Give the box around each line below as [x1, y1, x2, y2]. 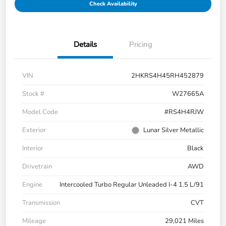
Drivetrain [22, 162, 52, 172]
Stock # [22, 89, 44, 99]
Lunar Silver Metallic [143, 126, 204, 135]
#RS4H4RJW [164, 107, 204, 117]
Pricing [129, 39, 152, 50]
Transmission [22, 198, 60, 208]
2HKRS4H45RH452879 [131, 71, 204, 81]
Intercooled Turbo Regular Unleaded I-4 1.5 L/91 [60, 180, 204, 190]
